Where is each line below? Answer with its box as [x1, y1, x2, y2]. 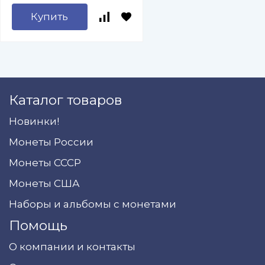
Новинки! [9, 115, 59, 127]
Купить [31, 11, 69, 22]
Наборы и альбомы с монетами [9, 198, 176, 210]
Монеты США [9, 177, 80, 189]
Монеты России [9, 136, 93, 148]
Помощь [9, 217, 67, 234]
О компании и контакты [9, 241, 135, 253]
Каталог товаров [9, 92, 122, 108]
